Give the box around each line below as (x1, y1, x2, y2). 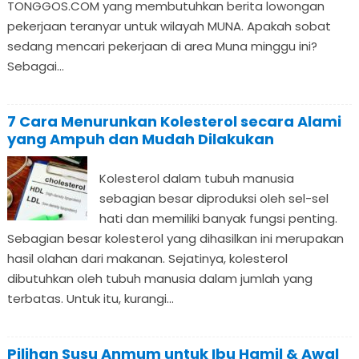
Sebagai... (6, 58, 64, 75)
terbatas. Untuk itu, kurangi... (6, 290, 174, 308)
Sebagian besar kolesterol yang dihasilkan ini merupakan (6, 230, 344, 248)
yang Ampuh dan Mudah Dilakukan (6, 129, 274, 150)
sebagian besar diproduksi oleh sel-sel (99, 190, 329, 208)
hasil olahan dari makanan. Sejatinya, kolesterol (6, 250, 288, 268)
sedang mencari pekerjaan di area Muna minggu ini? (6, 38, 317, 55)
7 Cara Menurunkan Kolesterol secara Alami (6, 111, 341, 132)
